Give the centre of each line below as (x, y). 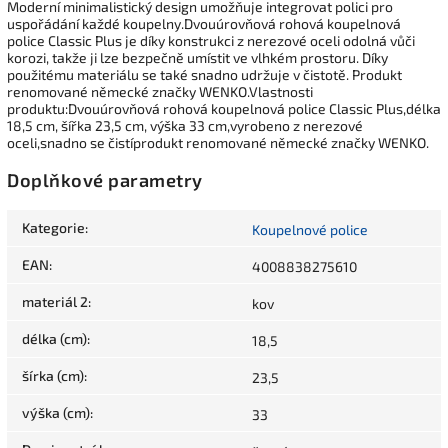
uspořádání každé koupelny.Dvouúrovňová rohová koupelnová (204, 23)
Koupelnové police (310, 230)
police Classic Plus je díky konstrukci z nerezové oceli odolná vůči (211, 40)
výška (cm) (56, 413)
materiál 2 (55, 302)
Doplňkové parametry (105, 180)
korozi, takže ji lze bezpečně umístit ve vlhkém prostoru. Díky (197, 57)
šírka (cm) (53, 376)
